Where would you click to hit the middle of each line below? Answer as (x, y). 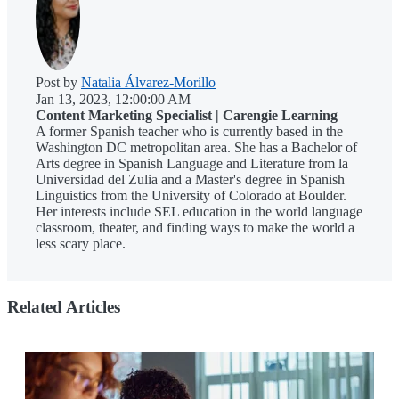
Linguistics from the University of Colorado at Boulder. (191, 196)
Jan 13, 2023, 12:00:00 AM (113, 100)
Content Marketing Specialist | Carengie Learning (187, 116)
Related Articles (64, 306)
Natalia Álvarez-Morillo (148, 83)
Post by (58, 83)
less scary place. (81, 244)
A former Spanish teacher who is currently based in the (189, 132)
